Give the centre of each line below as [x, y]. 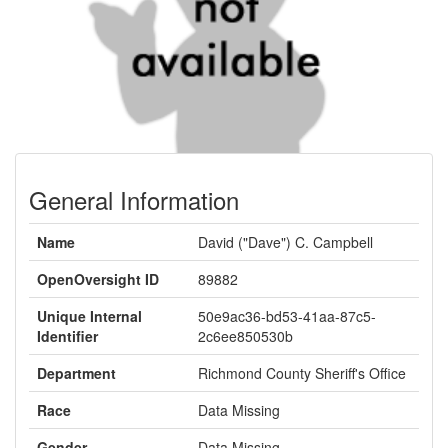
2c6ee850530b [245, 336]
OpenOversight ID [98, 279]
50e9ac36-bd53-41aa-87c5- [287, 316]
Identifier [67, 336]
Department [76, 373]
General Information [134, 199]
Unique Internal [89, 316]
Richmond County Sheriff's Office [302, 373]
